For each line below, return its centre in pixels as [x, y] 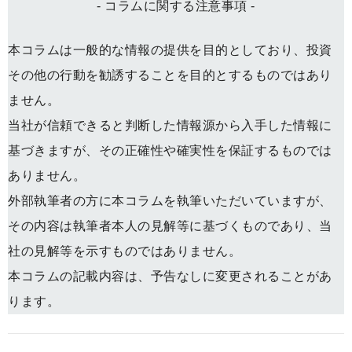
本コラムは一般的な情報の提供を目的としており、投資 [170, 50]
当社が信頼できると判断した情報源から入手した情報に [170, 126]
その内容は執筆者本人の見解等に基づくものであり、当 [170, 226]
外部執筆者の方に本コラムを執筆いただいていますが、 [170, 201]
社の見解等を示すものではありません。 [125, 251]
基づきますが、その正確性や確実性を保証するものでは [170, 151]
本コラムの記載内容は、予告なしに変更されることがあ [170, 277]
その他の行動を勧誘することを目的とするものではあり [170, 75]
